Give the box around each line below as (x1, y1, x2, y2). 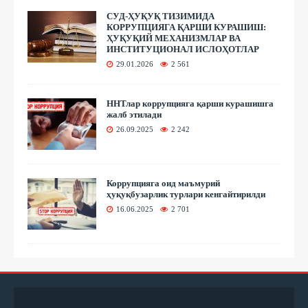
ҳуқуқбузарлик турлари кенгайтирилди (107, 188, 265, 199)
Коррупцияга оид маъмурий (107, 177, 220, 188)
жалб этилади (107, 109, 162, 120)
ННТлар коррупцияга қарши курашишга (107, 98, 274, 109)
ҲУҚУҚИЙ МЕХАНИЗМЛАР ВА (107, 32, 241, 43)
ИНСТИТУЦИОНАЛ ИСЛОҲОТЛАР (107, 43, 259, 54)
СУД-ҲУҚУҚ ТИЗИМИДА (107, 10, 214, 21)
